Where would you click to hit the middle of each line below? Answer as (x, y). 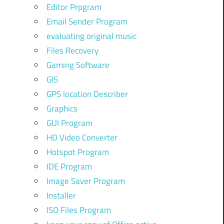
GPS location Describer (87, 94)
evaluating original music (91, 36)
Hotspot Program (77, 152)
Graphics (62, 108)
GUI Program (69, 123)
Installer (61, 195)
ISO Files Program (78, 210)
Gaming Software (78, 65)
